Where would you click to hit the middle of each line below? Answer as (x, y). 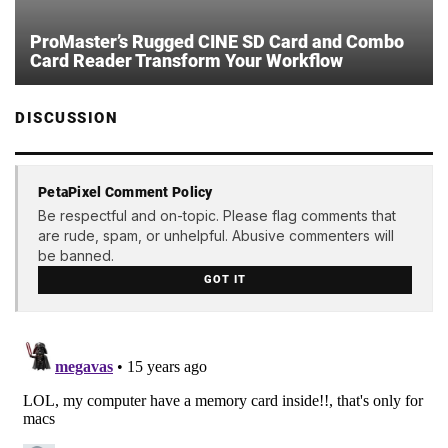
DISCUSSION (66, 117)
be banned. (76, 256)
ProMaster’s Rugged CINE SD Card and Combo (217, 41)
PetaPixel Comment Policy (125, 192)
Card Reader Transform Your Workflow (186, 60)
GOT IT (225, 280)
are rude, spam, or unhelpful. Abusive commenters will (216, 236)
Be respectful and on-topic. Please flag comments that (217, 216)
